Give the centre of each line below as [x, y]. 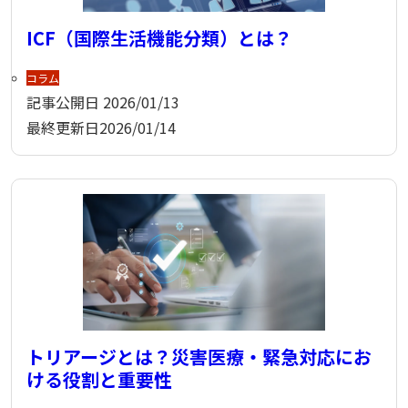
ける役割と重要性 [99, 379]
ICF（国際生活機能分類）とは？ [159, 37]
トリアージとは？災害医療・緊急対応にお [199, 356]
